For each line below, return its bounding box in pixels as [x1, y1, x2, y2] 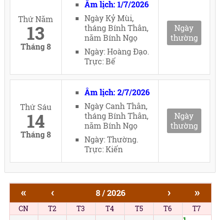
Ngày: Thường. [84, 134, 139, 145]
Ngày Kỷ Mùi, [84, 13, 134, 24]
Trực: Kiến [84, 144, 123, 155]
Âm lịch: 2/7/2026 [84, 87, 150, 98]
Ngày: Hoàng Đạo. [84, 46, 150, 57]
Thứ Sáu [20, 102, 52, 112]
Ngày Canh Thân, [84, 101, 148, 111]
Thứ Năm [18, 14, 54, 25]
